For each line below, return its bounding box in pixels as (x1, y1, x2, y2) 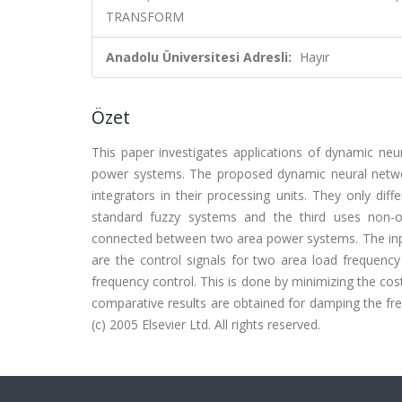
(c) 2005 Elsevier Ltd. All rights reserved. (92, 316, 320, 333)
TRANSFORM (106, 8, 184, 25)
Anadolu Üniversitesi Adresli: (106, 48, 292, 66)
